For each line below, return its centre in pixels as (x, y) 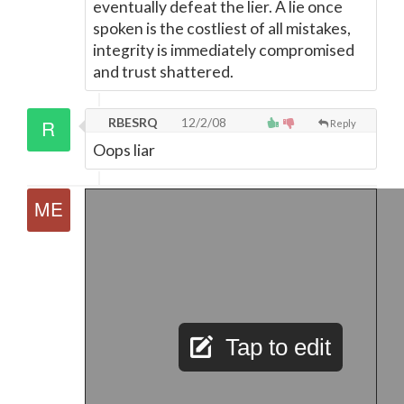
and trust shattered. (163, 72)
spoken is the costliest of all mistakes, (222, 28)
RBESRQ (132, 122)
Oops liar (124, 150)
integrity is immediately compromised (224, 50)
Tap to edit (278, 347)
